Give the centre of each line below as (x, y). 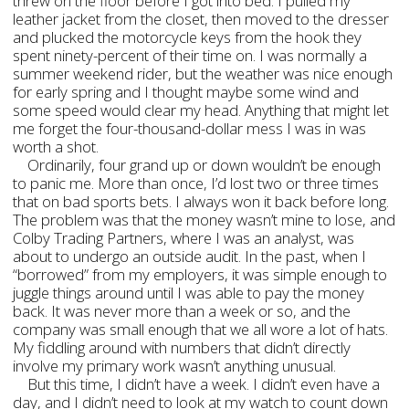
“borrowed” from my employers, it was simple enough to (200, 274)
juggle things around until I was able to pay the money (189, 293)
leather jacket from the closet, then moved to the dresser (201, 19)
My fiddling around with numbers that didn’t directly (182, 347)
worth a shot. (56, 147)
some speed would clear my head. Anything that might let (201, 110)
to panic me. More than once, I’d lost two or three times (196, 183)
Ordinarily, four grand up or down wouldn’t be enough (204, 165)
